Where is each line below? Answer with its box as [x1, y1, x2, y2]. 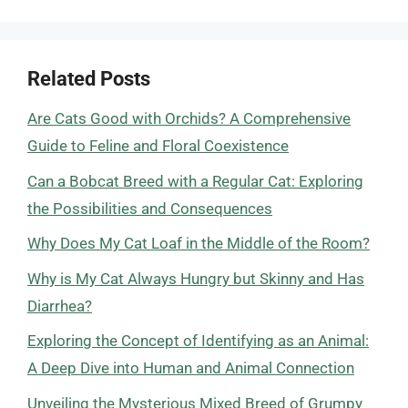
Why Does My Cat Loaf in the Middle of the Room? [27, 234, 370, 252]
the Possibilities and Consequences [27, 199, 272, 218]
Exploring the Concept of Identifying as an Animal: [27, 331, 369, 350]
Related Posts [27, 67, 150, 90]
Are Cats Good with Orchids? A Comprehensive [27, 109, 351, 127]
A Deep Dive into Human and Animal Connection [27, 359, 354, 377]
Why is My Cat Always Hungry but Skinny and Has [27, 269, 364, 288]
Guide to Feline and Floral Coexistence [27, 137, 289, 155]
